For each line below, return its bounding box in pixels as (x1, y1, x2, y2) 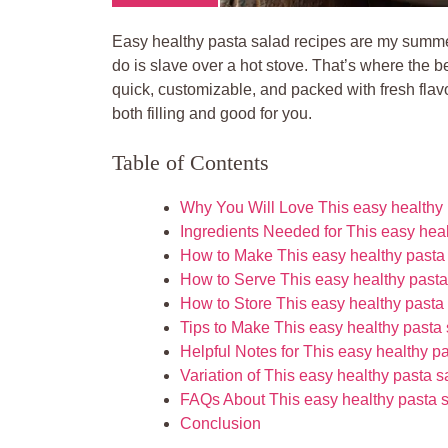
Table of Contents (112, 149, 269, 175)
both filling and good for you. (112, 104, 312, 122)
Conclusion (180, 414, 261, 432)
